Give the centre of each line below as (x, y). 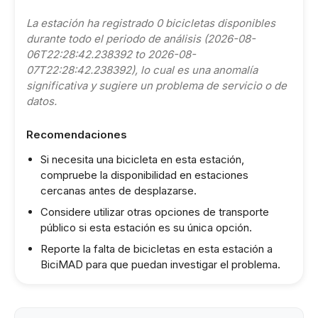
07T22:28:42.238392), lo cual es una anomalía (142, 70)
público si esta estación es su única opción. (146, 227)
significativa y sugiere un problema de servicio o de (157, 86)
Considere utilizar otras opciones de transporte (155, 212)
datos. (42, 101)
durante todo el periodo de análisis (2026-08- (141, 39)
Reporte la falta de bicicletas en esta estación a (157, 249)
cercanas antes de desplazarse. (119, 191)
